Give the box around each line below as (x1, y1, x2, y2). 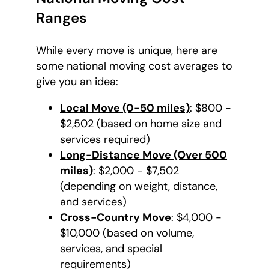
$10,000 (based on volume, (60, 226, 194, 241)
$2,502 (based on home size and (60, 116, 222, 131)
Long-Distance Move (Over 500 (60, 148, 227, 163)
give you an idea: (36, 74, 118, 89)
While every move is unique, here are (36, 43, 217, 58)
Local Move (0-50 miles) (60, 101, 190, 116)
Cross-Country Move (60, 210, 171, 225)
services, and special (60, 241, 162, 256)
